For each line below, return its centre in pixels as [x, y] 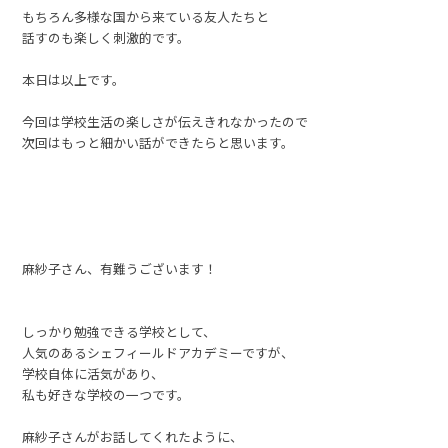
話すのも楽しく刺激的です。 [106, 38]
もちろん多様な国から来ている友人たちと [146, 17]
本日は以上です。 [74, 80]
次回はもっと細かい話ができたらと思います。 [158, 143]
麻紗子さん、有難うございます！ [120, 269]
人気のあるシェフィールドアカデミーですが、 [158, 353]
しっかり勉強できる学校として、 [119, 332]
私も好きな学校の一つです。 [106, 395]
